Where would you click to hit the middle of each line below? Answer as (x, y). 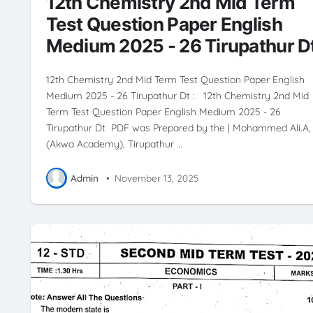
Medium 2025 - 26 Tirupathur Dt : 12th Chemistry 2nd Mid (177, 95)
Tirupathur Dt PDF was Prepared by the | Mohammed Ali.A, (178, 128)
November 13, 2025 (157, 178)
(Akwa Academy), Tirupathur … (114, 144)
